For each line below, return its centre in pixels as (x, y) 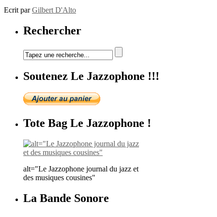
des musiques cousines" (59, 177)
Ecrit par (18, 10)
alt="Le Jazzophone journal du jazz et (81, 169)
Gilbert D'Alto (54, 10)
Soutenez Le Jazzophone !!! (91, 76)
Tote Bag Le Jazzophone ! (87, 123)
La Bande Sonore (66, 198)
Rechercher (52, 31)
